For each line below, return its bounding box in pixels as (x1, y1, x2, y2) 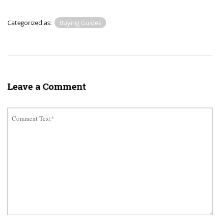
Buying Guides (59, 18, 101, 27)
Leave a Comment (7, 80, 86, 93)
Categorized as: (7, 18, 53, 27)
